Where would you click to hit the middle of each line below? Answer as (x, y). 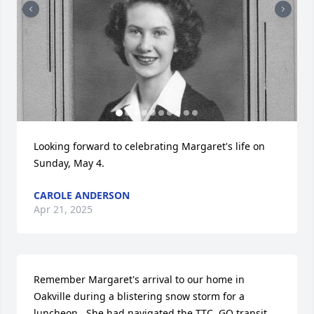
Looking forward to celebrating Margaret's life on (149, 146)
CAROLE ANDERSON (82, 195)
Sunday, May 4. (69, 163)
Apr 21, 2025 (63, 209)
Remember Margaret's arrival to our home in (139, 279)
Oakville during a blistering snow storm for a (139, 296)
